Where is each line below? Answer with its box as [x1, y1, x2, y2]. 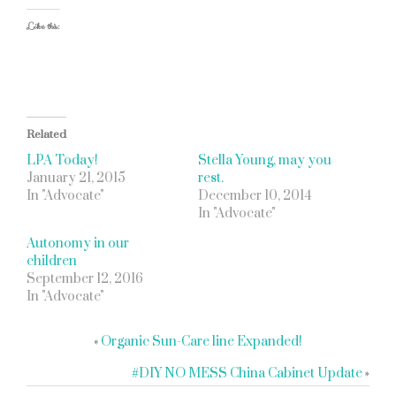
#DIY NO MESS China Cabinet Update [132, 365, 362, 382]
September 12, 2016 [27, 270, 143, 287]
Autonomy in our [27, 235, 129, 252]
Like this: [27, 19, 60, 34]
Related [27, 127, 66, 141]
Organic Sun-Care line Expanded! [101, 333, 302, 350]
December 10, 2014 [198, 187, 311, 204]
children [27, 253, 77, 270]
